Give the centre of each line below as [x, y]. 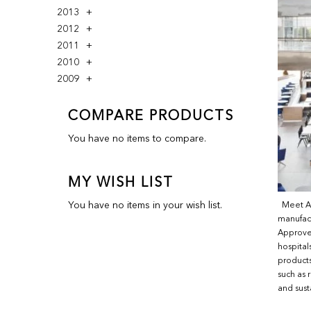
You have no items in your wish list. [145, 205]
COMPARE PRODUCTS [151, 117]
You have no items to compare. [137, 139]
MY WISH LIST [121, 183]
